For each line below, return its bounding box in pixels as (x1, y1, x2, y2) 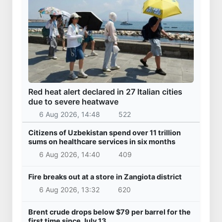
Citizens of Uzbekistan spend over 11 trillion (28, 128, 181, 137)
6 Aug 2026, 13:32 (39, 185, 100, 194)
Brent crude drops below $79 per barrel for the (28, 207, 191, 216)
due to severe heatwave (28, 96, 118, 107)
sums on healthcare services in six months (28, 137, 175, 146)
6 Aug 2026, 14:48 (39, 110, 100, 119)
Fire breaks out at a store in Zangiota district (28, 172, 182, 181)
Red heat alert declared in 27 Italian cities (28, 86, 182, 97)
